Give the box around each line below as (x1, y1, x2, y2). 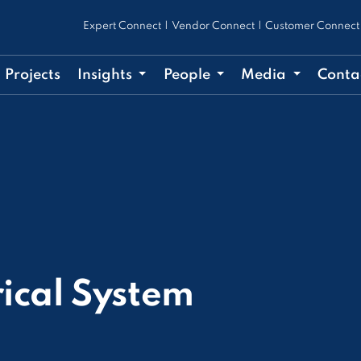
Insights (77, 68, 135, 82)
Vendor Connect (171, 21, 255, 31)
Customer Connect (264, 21, 359, 31)
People (163, 68, 214, 82)
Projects (4, 68, 60, 82)
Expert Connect (82, 21, 161, 31)
